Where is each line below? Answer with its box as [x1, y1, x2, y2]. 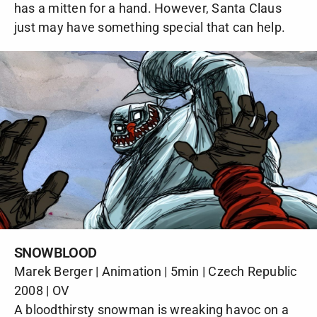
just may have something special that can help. [14, 20, 286, 35]
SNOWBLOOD [14, 244, 97, 262]
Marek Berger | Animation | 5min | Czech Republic [14, 264, 297, 279]
